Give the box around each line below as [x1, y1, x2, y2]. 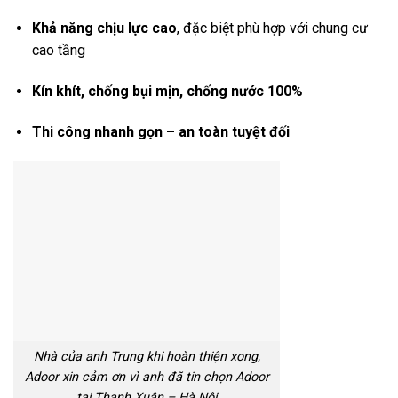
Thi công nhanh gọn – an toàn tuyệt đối [31, 123, 293, 140]
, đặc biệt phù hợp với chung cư [176, 20, 368, 37]
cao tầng [31, 42, 85, 60]
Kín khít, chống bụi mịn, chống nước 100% [31, 82, 303, 99]
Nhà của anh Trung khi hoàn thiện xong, [33, 349, 260, 365]
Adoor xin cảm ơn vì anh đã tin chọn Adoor [24, 370, 269, 386]
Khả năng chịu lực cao [31, 20, 177, 37]
